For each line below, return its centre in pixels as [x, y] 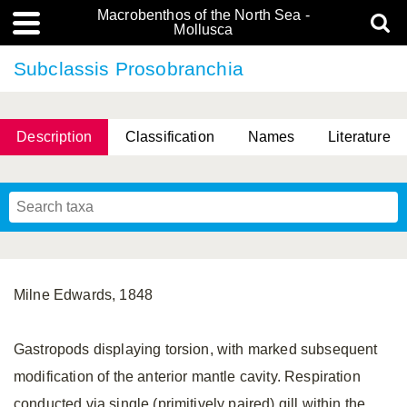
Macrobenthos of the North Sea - [203, 15]
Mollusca [203, 30]
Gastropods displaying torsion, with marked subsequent [196, 349]
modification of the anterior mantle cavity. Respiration [187, 377]
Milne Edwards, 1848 [84, 295]
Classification [169, 137]
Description [55, 137]
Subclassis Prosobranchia [129, 69]
